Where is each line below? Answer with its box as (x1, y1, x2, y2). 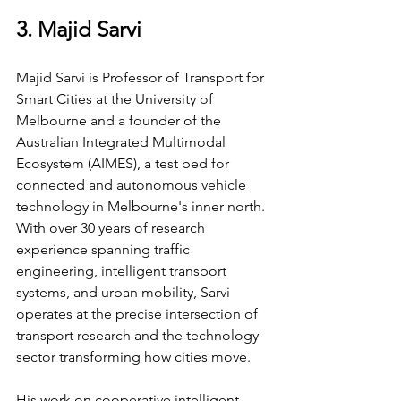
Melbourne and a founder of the (16, 111, 225, 129)
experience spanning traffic (16, 240, 193, 258)
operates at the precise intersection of (16, 304, 261, 322)
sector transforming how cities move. (16, 347, 251, 365)
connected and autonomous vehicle (16, 175, 250, 193)
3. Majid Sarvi (16, 15, 141, 42)
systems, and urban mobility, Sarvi (16, 283, 234, 301)
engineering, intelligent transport (16, 261, 230, 279)
